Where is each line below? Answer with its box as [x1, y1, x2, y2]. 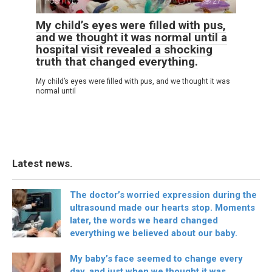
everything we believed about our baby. [70, 227, 237, 239]
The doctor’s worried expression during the [70, 189, 257, 200]
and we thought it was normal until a [36, 30, 227, 44]
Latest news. [12, 157, 72, 169]
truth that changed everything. [36, 54, 198, 69]
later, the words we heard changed [70, 214, 218, 226]
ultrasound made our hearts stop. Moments [70, 202, 255, 213]
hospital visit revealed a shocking [36, 42, 212, 56]
